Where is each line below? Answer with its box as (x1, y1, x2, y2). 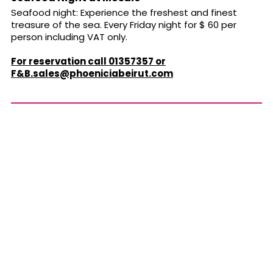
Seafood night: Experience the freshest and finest (11, 6, 237, 19)
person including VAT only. (11, 30, 127, 44)
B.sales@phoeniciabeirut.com (24, 67, 173, 80)
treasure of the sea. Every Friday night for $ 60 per (11, 18, 236, 32)
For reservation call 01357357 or (11, 55, 166, 68)
